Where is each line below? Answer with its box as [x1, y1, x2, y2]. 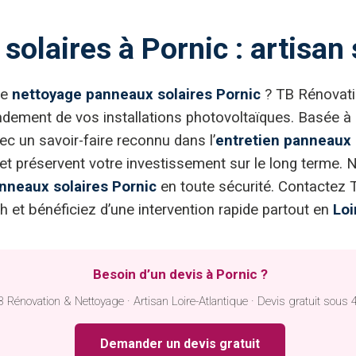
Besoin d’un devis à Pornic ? [92, 266, 268, 283]
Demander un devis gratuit [100, 336, 260, 352]
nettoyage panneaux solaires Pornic [12, 86, 261, 104]
